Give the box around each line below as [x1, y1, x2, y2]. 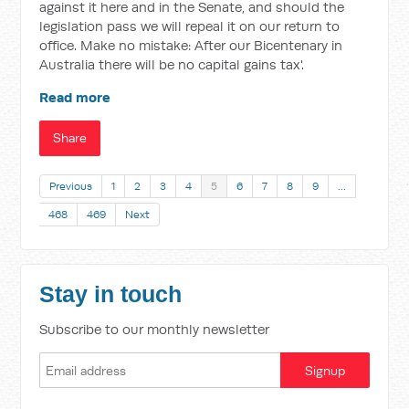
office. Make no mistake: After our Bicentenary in [39, 37, 343, 54]
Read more [39, 89, 111, 106]
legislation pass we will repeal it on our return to [39, 17, 341, 35]
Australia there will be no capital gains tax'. [39, 56, 305, 73]
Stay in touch [39, 282, 183, 307]
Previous [49, 179, 93, 193]
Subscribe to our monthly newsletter [39, 320, 270, 338]
